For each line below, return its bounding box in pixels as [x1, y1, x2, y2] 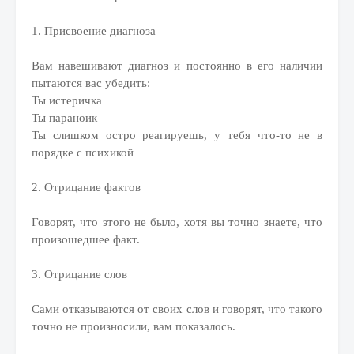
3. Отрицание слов [32, 268, 127, 281]
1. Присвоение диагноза [32, 24, 156, 37]
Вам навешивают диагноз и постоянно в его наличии [32, 59, 322, 72]
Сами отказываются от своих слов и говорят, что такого [32, 303, 322, 315]
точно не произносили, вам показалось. [32, 320, 235, 333]
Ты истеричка [32, 94, 102, 107]
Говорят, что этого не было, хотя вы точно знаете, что [32, 216, 322, 228]
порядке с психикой [32, 146, 134, 159]
